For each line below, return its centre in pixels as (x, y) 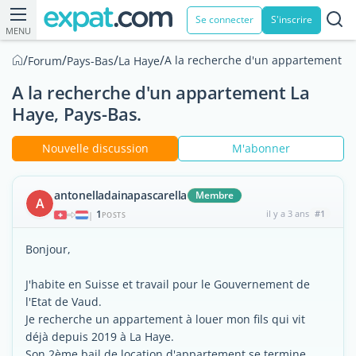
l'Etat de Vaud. (64, 302)
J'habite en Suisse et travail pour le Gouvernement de (168, 284)
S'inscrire (292, 19)
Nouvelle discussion (95, 148)
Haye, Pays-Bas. (77, 114)
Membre (215, 195)
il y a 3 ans (287, 213)
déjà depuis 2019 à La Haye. (100, 337)
